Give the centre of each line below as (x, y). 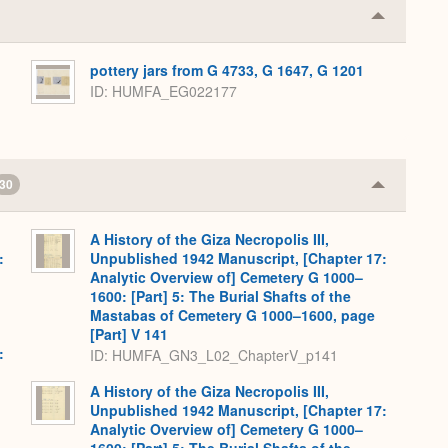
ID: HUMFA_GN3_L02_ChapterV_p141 (214, 354)
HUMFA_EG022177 (174, 90)
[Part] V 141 (129, 334)
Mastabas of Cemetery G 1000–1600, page (232, 315)
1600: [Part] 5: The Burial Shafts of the (220, 296)
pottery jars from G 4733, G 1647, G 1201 (227, 70)
